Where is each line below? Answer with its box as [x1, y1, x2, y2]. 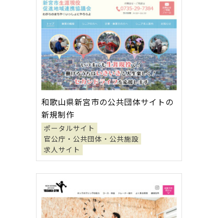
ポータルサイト [44, 124, 95, 132]
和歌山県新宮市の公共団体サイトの [41, 97, 174, 107]
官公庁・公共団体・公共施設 [44, 134, 139, 143]
